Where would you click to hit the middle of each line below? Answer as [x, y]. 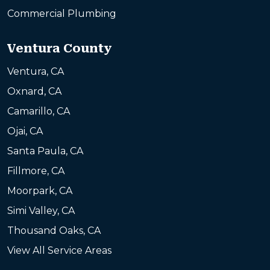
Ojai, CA [25, 131]
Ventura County [60, 49]
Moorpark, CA [40, 191]
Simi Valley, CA [41, 211]
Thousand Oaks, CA [54, 231]
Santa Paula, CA [45, 151]
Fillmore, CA [36, 171]
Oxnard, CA [34, 92]
